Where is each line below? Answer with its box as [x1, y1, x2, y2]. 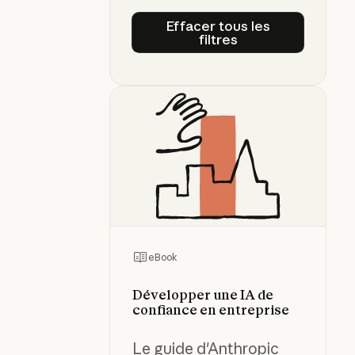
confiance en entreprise [132, 301, 290, 318]
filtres [198, 30, 238, 48]
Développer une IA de [132, 286, 274, 303]
